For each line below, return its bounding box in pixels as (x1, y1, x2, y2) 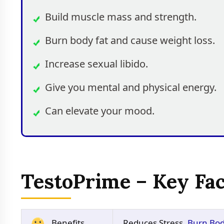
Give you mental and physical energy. (45, 80, 216, 94)
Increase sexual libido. (45, 56, 148, 70)
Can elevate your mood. (45, 103, 154, 117)
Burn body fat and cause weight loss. (45, 33, 215, 47)
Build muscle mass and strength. (45, 9, 196, 23)
